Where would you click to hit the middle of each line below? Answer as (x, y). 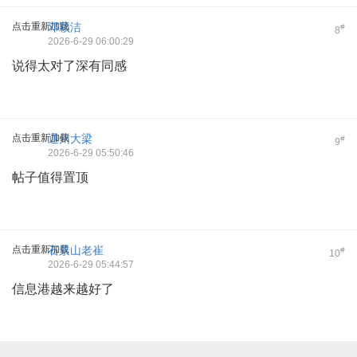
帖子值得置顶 (50, 177)
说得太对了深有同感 (69, 65)
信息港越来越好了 (63, 288)
